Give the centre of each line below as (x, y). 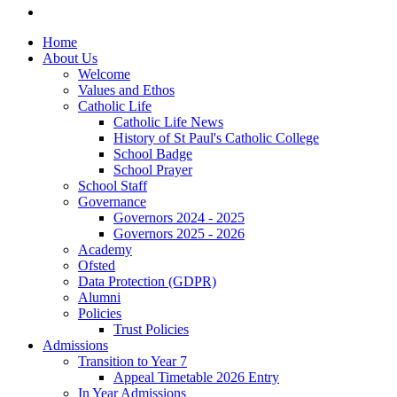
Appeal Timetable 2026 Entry (196, 377)
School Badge (153, 153)
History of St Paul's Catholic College (216, 137)
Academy (105, 249)
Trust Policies (151, 329)
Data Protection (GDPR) (147, 281)
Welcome (104, 74)
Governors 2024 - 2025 (179, 217)
